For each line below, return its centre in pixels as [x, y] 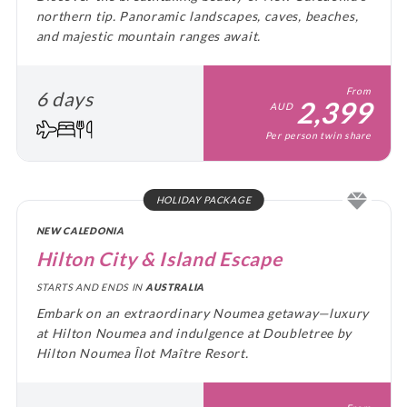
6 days [65, 99]
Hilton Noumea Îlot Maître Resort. [191, 352]
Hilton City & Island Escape [159, 258]
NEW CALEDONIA [80, 230]
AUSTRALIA [175, 288]
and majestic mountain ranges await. [148, 35]
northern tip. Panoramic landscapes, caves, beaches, [197, 15]
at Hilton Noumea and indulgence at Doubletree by [194, 333]
